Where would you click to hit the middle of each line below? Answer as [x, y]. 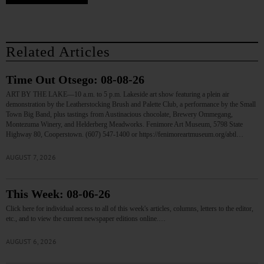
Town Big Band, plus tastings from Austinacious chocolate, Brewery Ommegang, [119, 115]
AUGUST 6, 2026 [31, 242]
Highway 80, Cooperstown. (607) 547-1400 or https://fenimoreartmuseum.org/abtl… [125, 135]
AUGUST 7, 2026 [31, 157]
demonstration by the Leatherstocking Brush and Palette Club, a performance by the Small [131, 105]
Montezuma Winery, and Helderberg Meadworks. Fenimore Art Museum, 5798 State [124, 125]
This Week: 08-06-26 [58, 194]
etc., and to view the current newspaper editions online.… [86, 219]
